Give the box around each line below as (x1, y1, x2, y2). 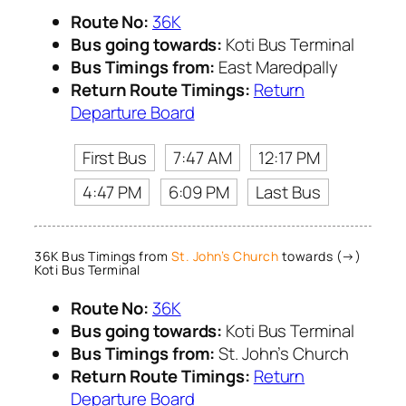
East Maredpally (215, 54, 338, 79)
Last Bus (256, 179, 321, 204)
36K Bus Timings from (34, 246, 171, 265)
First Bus (82, 145, 147, 169)
